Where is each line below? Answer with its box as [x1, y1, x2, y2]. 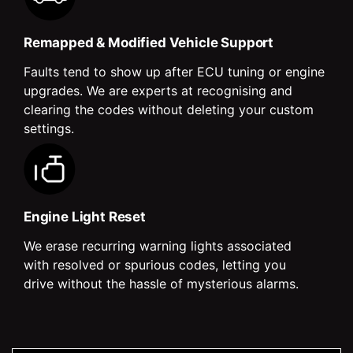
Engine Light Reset [24, 208, 146, 225]
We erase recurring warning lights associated [24, 237, 292, 254]
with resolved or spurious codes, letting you [24, 256, 286, 273]
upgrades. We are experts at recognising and [24, 82, 292, 98]
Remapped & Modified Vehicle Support [24, 34, 274, 50]
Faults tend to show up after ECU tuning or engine [24, 63, 325, 80]
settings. [24, 120, 74, 136]
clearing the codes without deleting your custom [24, 101, 314, 117]
